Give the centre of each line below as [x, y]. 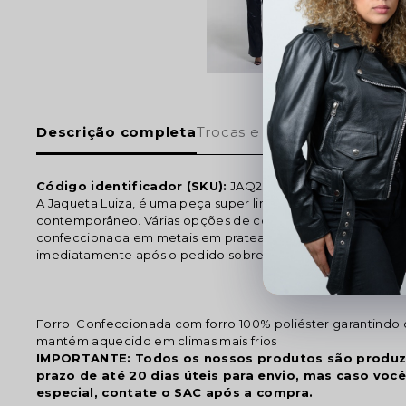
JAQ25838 [260, 186]
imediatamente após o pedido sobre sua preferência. [202, 255]
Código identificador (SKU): [132, 186]
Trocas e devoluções [273, 132]
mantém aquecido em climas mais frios [157, 341]
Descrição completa [116, 132]
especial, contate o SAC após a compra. [175, 392]
